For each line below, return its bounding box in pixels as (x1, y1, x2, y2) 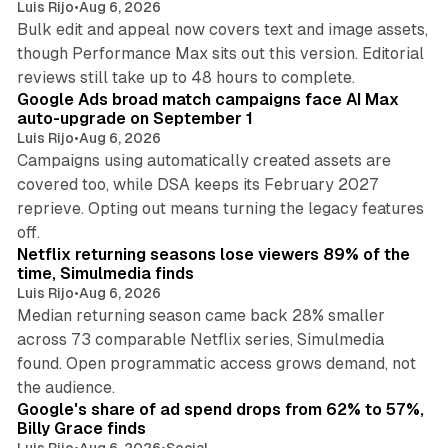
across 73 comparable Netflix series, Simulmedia (16, 330, 384, 350)
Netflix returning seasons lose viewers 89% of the (16, 245, 410, 265)
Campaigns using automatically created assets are (16, 151, 391, 171)
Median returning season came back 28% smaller (16, 306, 385, 326)
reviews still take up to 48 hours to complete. (16, 68, 355, 88)
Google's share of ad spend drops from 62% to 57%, (16, 400, 424, 420)
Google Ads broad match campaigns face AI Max (16, 90, 399, 110)
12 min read (344, 59, 412, 74)
